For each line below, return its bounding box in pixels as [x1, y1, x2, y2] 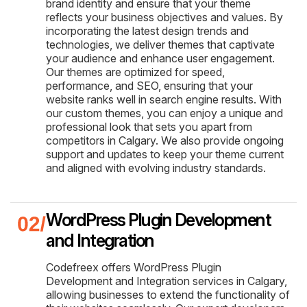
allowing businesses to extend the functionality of [46, 287, 290, 302]
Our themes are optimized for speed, [46, 64, 225, 79]
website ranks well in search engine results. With [46, 92, 282, 106]
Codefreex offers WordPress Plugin [46, 260, 221, 274]
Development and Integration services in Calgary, [46, 273, 287, 288]
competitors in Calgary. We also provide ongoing [46, 133, 284, 147]
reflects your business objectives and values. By [46, 10, 283, 24]
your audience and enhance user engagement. [46, 51, 275, 65]
